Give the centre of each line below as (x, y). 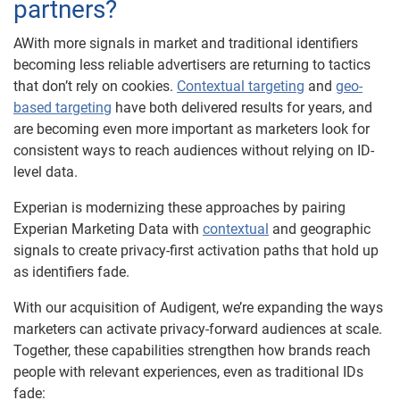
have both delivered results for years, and (242, 108)
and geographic (320, 229)
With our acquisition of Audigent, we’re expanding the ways (198, 308)
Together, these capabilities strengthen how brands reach (192, 350)
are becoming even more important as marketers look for (192, 129)
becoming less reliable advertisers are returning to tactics (192, 65)
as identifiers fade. (71, 272)
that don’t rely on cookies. (95, 86)
